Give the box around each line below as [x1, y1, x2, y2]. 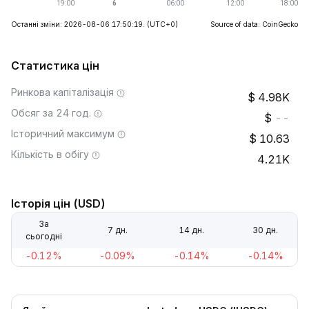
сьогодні [25, 231, 62, 241]
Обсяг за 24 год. [11, 107, 91, 119]
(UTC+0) [147, 20, 178, 28]
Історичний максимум [11, 128, 114, 139]
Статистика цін [11, 59, 99, 72]
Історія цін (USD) [11, 197, 106, 210]
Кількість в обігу [11, 148, 89, 160]
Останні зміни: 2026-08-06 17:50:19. [11, 20, 145, 28]
